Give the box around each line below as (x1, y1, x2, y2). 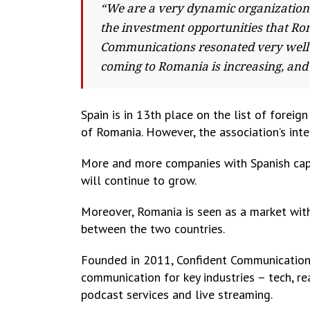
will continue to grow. (81, 172, 197, 188)
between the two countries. (81, 221, 225, 237)
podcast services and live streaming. (81, 286, 273, 302)
